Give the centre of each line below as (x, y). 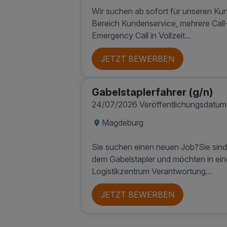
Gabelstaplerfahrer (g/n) (152, 92)
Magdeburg (123, 123)
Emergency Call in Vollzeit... (141, 35)
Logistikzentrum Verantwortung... (152, 171)
